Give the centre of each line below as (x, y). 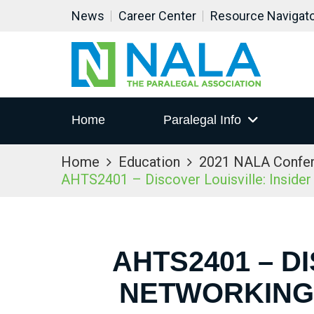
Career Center (157, 16)
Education (149, 162)
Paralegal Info (202, 120)
